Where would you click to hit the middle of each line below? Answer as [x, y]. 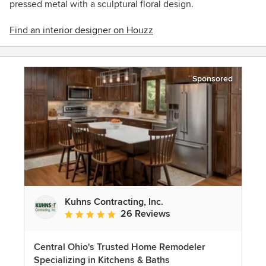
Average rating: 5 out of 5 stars [128, 215]
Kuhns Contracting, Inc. [114, 202]
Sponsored [213, 79]
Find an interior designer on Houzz [81, 31]
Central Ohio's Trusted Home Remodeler [120, 247]
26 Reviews [145, 214]
